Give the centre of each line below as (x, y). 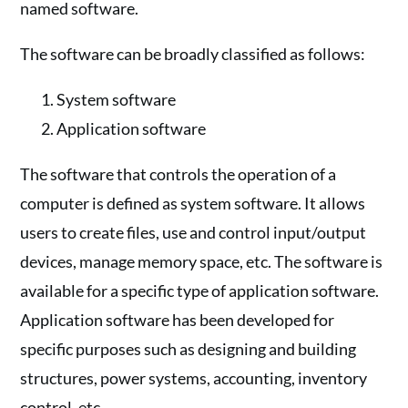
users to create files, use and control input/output (194, 232)
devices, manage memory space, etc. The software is (202, 261)
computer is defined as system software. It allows (193, 203)
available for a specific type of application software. (200, 291)
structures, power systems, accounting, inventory (194, 378)
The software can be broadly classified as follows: (193, 54)
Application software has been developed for (178, 320)
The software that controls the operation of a (178, 174)
